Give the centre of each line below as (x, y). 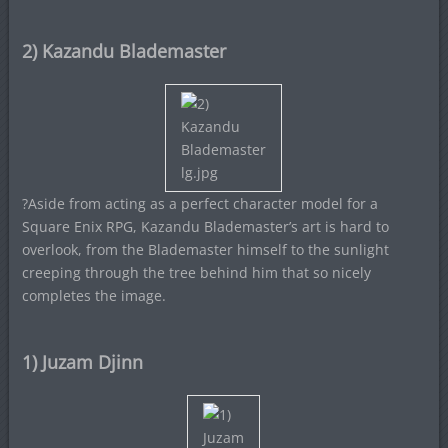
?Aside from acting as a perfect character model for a (199, 203)
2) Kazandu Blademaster (123, 51)
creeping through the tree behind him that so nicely (196, 272)
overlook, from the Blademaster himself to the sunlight (205, 249)
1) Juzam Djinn (82, 362)
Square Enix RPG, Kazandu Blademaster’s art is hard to (205, 226)
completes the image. (93, 295)
